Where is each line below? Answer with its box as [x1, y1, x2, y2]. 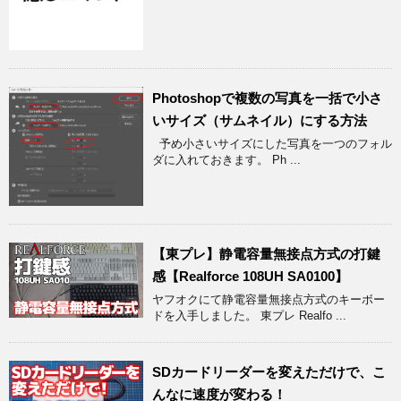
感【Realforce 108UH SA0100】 [152, 268, 348, 284]
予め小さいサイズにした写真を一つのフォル [152, 136, 392, 150]
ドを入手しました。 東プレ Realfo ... [152, 308, 346, 322]
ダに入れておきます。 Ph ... [152, 152, 301, 166]
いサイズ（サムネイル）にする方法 [152, 112, 367, 128]
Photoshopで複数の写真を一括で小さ [152, 90, 382, 106]
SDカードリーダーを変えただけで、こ [152, 363, 386, 380]
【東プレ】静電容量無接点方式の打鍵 [152, 245, 380, 261]
